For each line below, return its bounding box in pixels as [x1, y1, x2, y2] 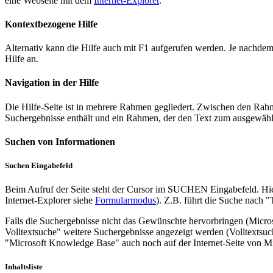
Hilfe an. [5, 54, 38, 65]
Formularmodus [95, 195, 156, 206]
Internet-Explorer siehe [5, 195, 95, 206]
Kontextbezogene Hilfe [5, 18, 97, 29]
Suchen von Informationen [5, 136, 115, 147]
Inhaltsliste [5, 262, 43, 272]
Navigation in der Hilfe [5, 77, 99, 88]
